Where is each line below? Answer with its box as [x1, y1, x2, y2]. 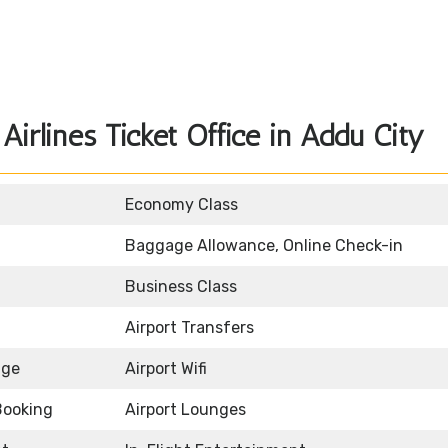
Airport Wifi [125, 359, 207, 379]
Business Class [125, 277, 237, 297]
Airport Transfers [125, 318, 254, 338]
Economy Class [125, 195, 238, 215]
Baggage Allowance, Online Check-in [125, 236, 403, 256]
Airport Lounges [125, 400, 246, 420]
